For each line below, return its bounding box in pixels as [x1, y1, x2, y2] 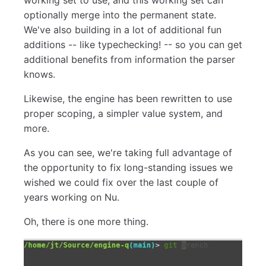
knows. [24, 68, 55, 80]
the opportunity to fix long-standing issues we [24, 161, 233, 173]
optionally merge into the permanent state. [24, 8, 216, 21]
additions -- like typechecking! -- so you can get [24, 38, 242, 50]
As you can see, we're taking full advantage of [24, 146, 232, 159]
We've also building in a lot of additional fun [24, 23, 221, 36]
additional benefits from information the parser [24, 53, 235, 65]
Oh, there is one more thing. [24, 215, 148, 227]
